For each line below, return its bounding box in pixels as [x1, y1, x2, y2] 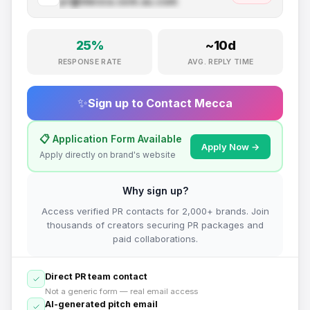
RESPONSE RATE [57, 57, 122, 66]
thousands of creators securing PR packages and [46, 219, 264, 230]
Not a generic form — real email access [45, 286, 198, 296]
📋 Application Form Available [39, 133, 182, 145]
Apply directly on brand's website [39, 149, 176, 160]
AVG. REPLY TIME [187, 57, 254, 66]
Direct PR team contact [45, 271, 147, 282]
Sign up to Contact [88, 96, 194, 110]
